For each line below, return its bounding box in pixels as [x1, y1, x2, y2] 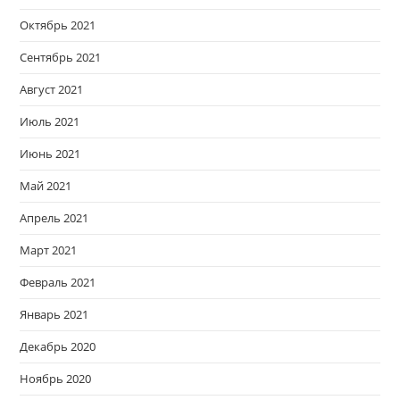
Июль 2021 [20, 112, 80, 129]
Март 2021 [20, 241, 78, 258]
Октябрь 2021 [20, 16, 96, 33]
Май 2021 [20, 177, 72, 194]
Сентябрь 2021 [20, 48, 102, 65]
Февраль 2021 [20, 273, 96, 290]
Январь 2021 [20, 305, 89, 322]
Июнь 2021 [20, 145, 81, 162]
